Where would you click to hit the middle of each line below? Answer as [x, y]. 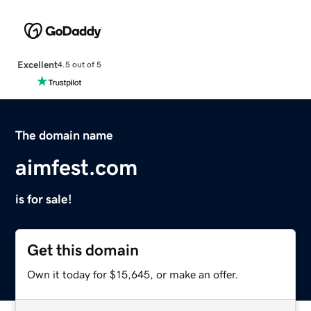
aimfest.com [77, 167]
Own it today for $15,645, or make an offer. [133, 274]
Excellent [37, 64]
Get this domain [83, 250]
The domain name [65, 135]
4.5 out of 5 [79, 65]
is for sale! [44, 199]
